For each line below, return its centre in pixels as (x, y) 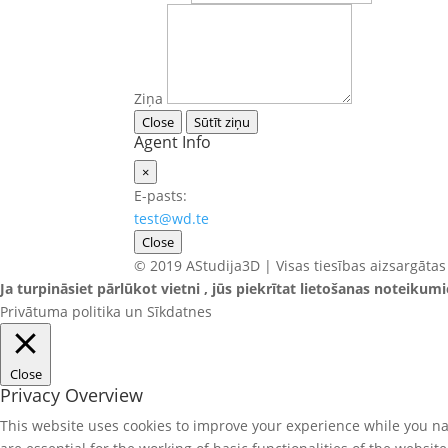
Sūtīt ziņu (222, 122)
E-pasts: (161, 195)
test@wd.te (172, 218)
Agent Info (173, 142)
